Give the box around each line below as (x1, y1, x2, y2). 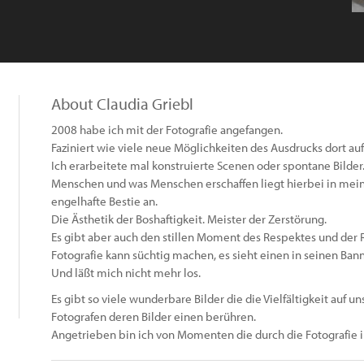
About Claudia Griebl (51, 93, 193, 114)
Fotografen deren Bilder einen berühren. (51, 309, 256, 324)
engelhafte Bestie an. (51, 193, 158, 209)
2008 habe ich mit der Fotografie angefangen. (51, 122, 283, 137)
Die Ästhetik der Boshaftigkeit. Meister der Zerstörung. (51, 211, 327, 227)
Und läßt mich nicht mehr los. (51, 265, 201, 280)
